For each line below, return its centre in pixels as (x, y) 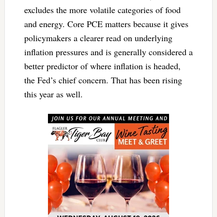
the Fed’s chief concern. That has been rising (103, 80)
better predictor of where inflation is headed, (102, 66)
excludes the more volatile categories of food (102, 9)
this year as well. (53, 94)
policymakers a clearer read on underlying (98, 38)
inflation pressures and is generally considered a (108, 52)
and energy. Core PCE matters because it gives (106, 23)
